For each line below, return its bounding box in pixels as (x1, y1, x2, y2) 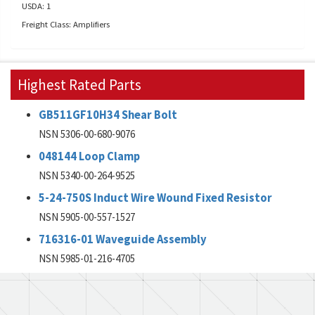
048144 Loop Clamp (39, 149, 140, 164)
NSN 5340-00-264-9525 (39, 169, 135, 182)
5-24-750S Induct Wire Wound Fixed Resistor (39, 191, 272, 205)
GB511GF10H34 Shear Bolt (39, 108, 177, 122)
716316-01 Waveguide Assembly (39, 232, 207, 247)
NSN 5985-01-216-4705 (39, 252, 135, 265)
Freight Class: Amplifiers (22, 18, 110, 30)
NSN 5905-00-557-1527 (39, 210, 135, 224)
